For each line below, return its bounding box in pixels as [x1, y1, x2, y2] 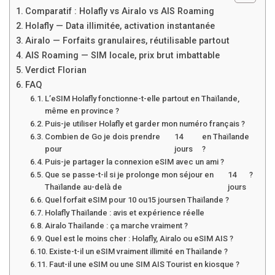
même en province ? [45, 106, 120, 115]
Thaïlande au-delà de [45, 182, 123, 192]
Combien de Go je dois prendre [45, 131, 161, 141]
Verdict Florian [25, 64, 87, 76]
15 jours [147, 195, 177, 204]
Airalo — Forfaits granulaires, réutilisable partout [25, 35, 230, 46]
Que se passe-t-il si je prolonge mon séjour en [45, 169, 214, 179]
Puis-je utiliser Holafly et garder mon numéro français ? [45, 118, 246, 128]
